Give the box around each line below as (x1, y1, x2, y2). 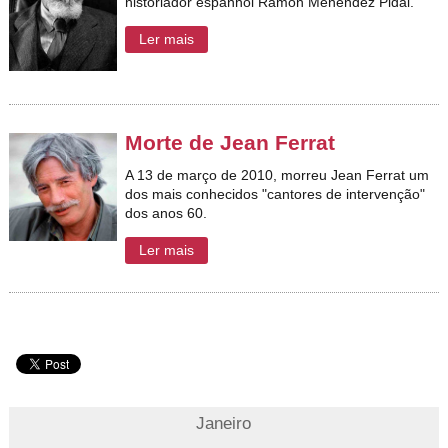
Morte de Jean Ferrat (125, 130, 336, 154)
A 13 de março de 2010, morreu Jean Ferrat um (125, 166, 430, 183)
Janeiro (196, 414, 252, 434)
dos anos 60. (125, 204, 208, 221)
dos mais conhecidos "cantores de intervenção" (125, 185, 426, 202)
